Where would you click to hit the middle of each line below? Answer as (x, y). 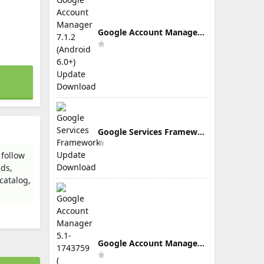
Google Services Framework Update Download (201, 131)
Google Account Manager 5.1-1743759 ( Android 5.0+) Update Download (201, 243)
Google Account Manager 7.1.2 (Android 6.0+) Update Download (201, 32)
